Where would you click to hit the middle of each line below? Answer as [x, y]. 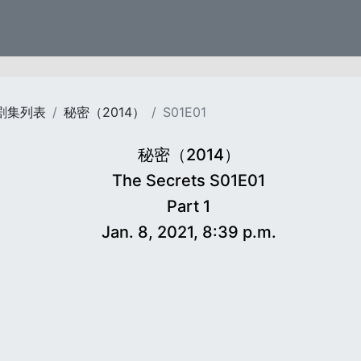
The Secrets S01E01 [189, 180]
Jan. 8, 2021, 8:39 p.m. [189, 232]
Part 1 [189, 206]
